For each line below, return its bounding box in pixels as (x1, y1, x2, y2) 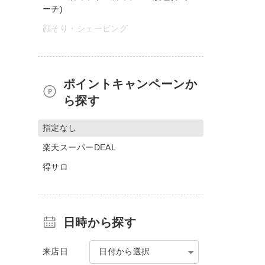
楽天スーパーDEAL (43, 142, 117, 152)
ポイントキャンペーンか (63, 77, 198, 91)
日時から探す (63, 215, 137, 229)
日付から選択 (99, 246, 150, 256)
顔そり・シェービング (43, 23, 128, 33)
